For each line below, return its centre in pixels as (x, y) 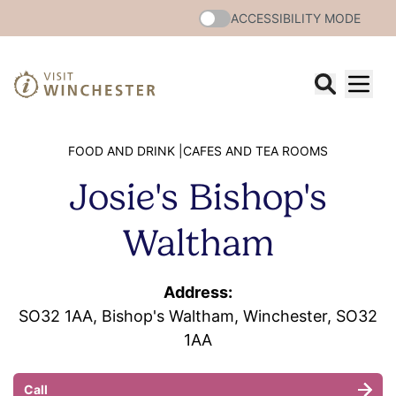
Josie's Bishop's (198, 197)
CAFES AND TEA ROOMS (255, 151)
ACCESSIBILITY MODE (296, 18)
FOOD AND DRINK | (126, 151)
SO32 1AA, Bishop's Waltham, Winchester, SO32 (198, 316)
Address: (198, 292)
